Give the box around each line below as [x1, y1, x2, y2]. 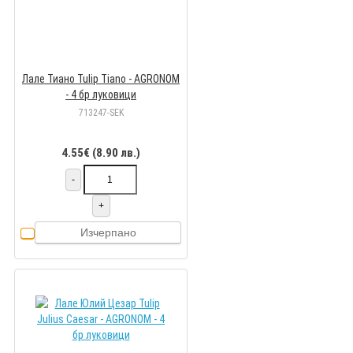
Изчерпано [80, 226, 136, 240]
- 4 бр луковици [65, 88, 136, 102]
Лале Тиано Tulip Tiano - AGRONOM [22, 72, 180, 86]
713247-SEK [78, 107, 124, 119]
